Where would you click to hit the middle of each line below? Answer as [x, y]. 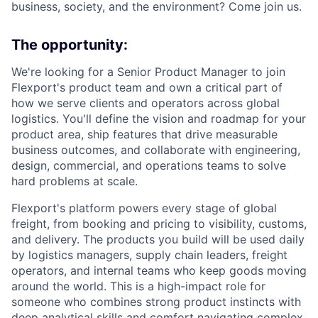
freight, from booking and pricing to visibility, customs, [159, 223]
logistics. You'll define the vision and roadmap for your [159, 118]
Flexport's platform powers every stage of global [144, 208]
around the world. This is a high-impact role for [138, 286]
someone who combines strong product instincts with [156, 301]
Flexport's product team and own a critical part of [147, 87]
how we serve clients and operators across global [146, 103]
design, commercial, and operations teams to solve [149, 165]
